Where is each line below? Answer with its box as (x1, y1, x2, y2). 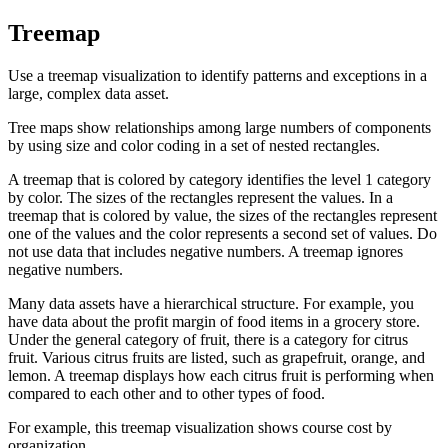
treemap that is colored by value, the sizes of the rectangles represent (8, 206, 437, 224)
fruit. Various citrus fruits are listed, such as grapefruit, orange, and (8, 348, 425, 366)
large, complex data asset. (8, 84, 169, 102)
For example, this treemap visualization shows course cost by (8, 418, 392, 436)
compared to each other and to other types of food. (8, 384, 325, 402)
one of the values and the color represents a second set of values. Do (8, 224, 437, 242)
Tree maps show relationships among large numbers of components (8, 118, 431, 136)
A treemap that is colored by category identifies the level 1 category (8, 170, 431, 188)
